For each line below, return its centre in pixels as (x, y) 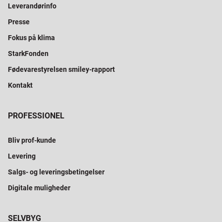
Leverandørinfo (32, 6)
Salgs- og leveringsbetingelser (56, 172)
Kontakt (20, 85)
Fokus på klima (31, 38)
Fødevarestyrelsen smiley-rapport (61, 70)
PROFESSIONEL (36, 116)
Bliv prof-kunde (32, 140)
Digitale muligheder (39, 188)
